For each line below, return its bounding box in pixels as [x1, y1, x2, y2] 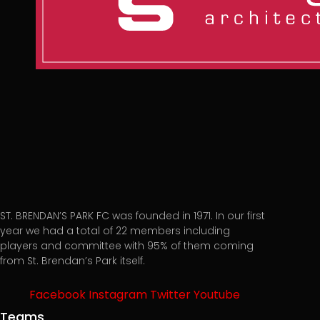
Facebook [29, 286, 86, 303]
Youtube [193, 286, 240, 303]
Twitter [149, 286, 191, 303]
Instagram [88, 286, 147, 303]
